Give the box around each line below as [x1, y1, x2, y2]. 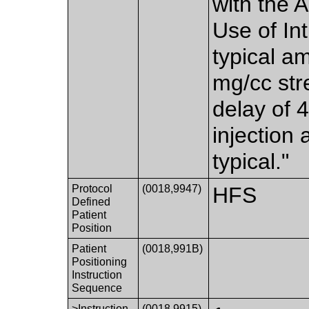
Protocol [72, 182, 113, 195]
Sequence [72, 281, 123, 294]
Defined [72, 195, 111, 208]
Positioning [72, 255, 128, 268]
